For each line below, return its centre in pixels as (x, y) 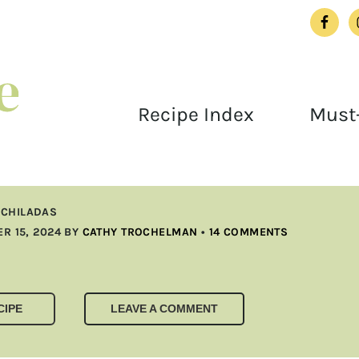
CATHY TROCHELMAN (140, 232)
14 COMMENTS (248, 232)
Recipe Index (196, 114)
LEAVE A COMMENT (164, 309)
